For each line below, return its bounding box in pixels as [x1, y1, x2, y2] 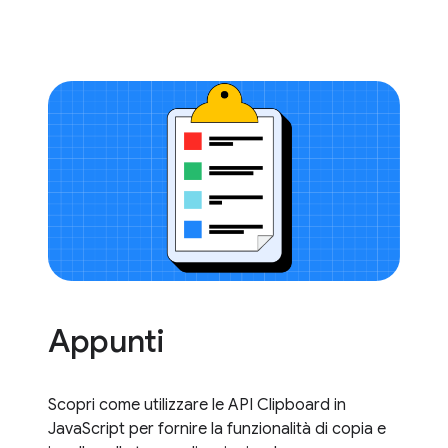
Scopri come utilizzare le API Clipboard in [48, 395, 346, 416]
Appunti [48, 321, 164, 362]
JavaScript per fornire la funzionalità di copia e [48, 419, 386, 440]
